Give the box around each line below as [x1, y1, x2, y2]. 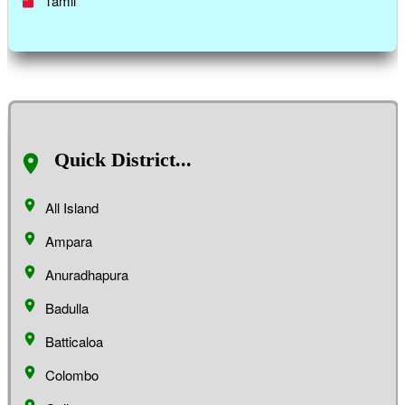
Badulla [45, 297, 89, 317]
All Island [45, 197, 99, 217]
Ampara [45, 231, 92, 250]
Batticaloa [45, 331, 103, 351]
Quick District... [54, 148, 192, 172]
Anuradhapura [45, 264, 128, 284]
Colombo [45, 364, 99, 384]
